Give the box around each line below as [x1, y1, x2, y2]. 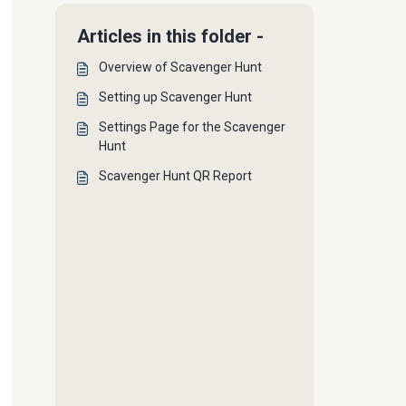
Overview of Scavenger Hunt [99, 60, 262, 74]
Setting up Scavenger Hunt [99, 90, 252, 104]
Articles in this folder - [77, 25, 264, 47]
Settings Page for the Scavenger [99, 120, 285, 134]
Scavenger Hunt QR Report [99, 169, 252, 183]
